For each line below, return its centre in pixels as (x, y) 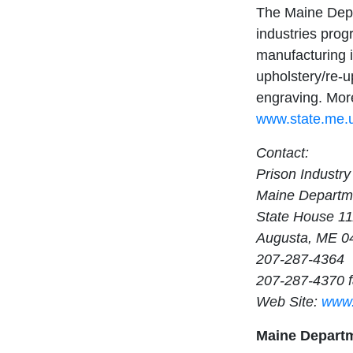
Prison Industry (303, 175)
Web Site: (289, 302)
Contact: (282, 153)
